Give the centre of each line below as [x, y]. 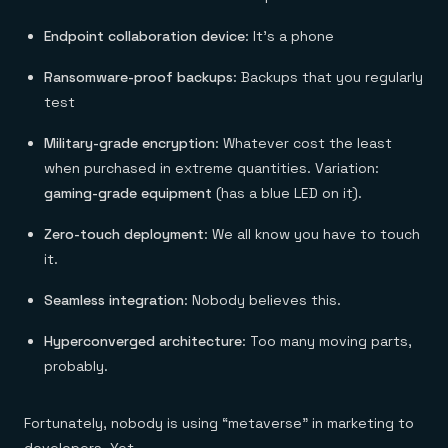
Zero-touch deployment [124, 234]
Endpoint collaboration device [144, 36]
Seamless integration [114, 300]
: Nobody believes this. [262, 300]
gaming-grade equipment [128, 193]
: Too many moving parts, [327, 341]
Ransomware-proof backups [138, 77]
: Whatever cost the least [303, 143]
